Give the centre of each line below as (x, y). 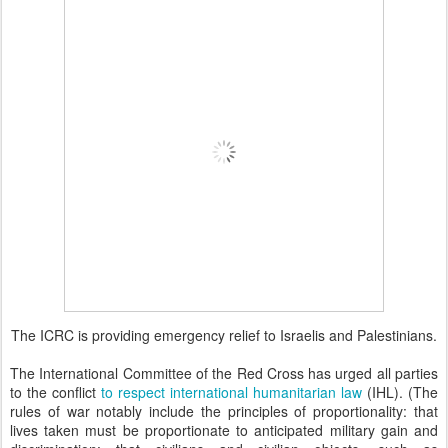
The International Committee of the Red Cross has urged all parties (224, 373)
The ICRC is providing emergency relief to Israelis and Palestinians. (224, 335)
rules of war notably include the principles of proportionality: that (224, 411)
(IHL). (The (400, 392)
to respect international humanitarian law (231, 392)
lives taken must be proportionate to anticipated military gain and (224, 430)
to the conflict (55, 392)
